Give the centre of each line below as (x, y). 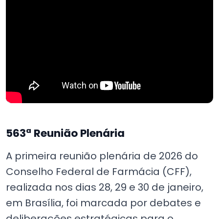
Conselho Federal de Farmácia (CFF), (99, 171)
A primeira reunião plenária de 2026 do (102, 156)
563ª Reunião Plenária (65, 133)
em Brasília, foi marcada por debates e (103, 203)
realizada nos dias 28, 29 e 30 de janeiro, (105, 187)
